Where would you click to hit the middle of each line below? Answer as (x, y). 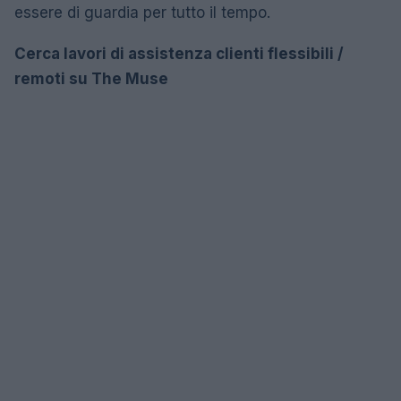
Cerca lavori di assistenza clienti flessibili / (179, 53)
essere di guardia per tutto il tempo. (142, 12)
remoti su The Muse (91, 78)
